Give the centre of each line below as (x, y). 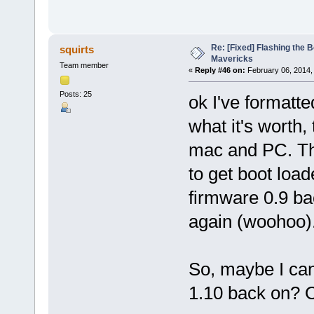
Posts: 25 (75, 94)
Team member (84, 66)
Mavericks (232, 59)
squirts (77, 50)
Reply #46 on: (220, 70)
